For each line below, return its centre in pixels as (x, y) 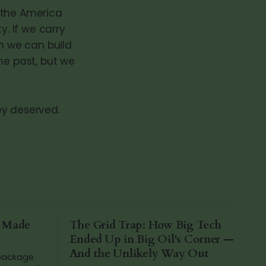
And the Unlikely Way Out (139, 254)
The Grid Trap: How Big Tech (145, 225)
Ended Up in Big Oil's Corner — (151, 239)
